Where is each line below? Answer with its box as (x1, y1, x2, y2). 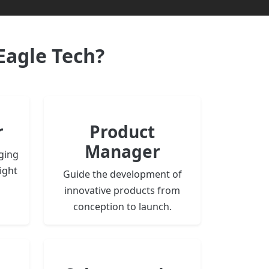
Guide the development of (62, 168, 182, 181)
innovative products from (64, 184, 180, 198)
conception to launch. (73, 200, 172, 214)
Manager (84, 140, 160, 163)
